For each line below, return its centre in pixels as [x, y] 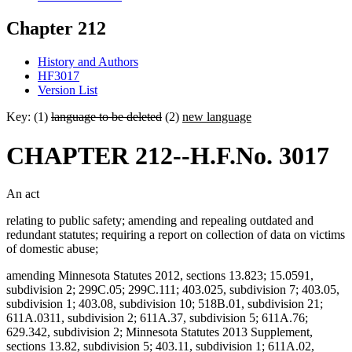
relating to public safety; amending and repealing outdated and [160, 221]
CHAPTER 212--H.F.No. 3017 [168, 155]
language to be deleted [106, 117]
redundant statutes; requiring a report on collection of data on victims [176, 235]
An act [23, 194]
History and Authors [88, 62]
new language [217, 117]
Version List [68, 90]
